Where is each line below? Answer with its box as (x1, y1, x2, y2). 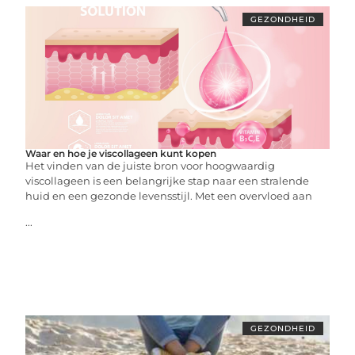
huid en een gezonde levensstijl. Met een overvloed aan (25, 189, 313, 202)
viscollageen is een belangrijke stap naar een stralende (25, 174, 310, 187)
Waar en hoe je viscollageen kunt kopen (25, 147, 217, 159)
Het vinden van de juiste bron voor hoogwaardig (25, 159, 276, 172)
